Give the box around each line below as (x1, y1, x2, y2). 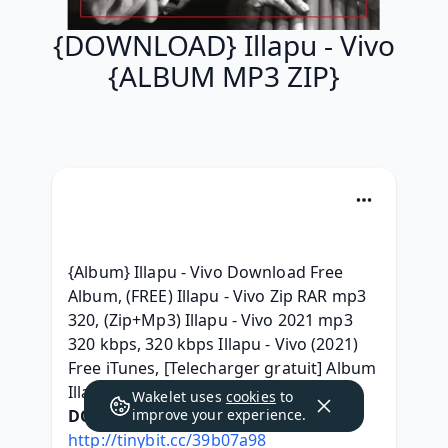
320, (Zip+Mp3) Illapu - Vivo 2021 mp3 (68, 309, 353, 331)
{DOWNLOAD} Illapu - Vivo (53, 26, 395, 64)
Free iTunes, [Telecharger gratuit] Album (68, 357, 377, 379)
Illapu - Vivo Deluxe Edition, (68, 381, 280, 403)
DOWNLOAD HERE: (68, 405, 218, 427)
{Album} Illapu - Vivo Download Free (68, 261, 344, 283)
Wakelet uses (132, 387, 226, 406)
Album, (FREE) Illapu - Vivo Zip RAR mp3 (68, 285, 366, 307)
